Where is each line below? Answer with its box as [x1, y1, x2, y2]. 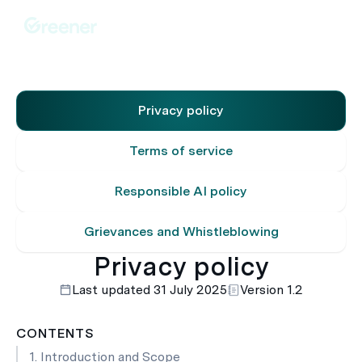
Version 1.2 [239, 282, 303, 297]
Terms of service [129, 143, 233, 158]
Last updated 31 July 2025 [71, 282, 227, 297]
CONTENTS [16, 326, 95, 341]
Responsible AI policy [115, 183, 247, 199]
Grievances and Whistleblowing [83, 224, 279, 239]
